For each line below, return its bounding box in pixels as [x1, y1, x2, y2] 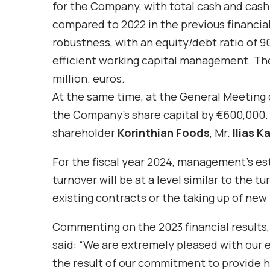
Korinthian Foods [118, 125, 210, 140]
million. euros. [52, 71, 125, 86]
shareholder [52, 125, 118, 140]
